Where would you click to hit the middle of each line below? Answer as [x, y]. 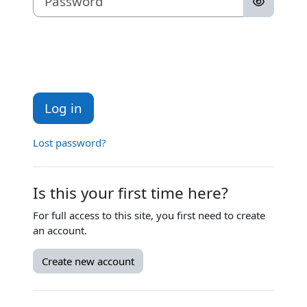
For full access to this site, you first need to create [149, 216]
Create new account [88, 261]
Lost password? [70, 143]
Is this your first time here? [131, 193]
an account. [60, 231]
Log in [63, 108]
